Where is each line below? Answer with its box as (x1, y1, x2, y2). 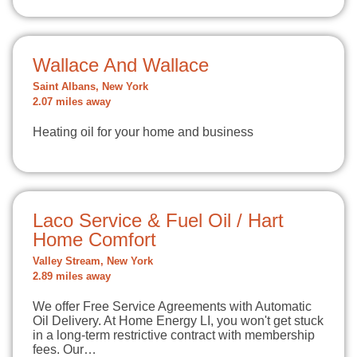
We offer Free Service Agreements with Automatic (33, 300, 312, 313)
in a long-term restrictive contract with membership (33, 328, 315, 342)
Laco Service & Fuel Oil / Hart (33, 210, 284, 231)
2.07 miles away (33, 96, 111, 108)
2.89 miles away (33, 271, 111, 282)
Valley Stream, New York (33, 256, 153, 267)
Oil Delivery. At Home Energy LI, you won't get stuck (33, 314, 324, 328)
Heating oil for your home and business (33, 125, 253, 139)
